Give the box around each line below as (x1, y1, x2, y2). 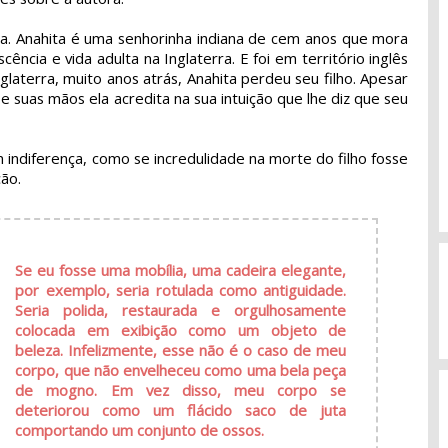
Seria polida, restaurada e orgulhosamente (15, 299, 347, 320)
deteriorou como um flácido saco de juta (15, 399, 347, 420)
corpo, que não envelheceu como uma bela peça (15, 359, 347, 380)
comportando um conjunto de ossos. (15, 419, 265, 440)
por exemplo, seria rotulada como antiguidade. (15, 279, 347, 300)
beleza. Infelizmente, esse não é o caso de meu (15, 339, 347, 360)
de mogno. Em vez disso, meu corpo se (15, 379, 347, 400)
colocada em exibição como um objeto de (15, 319, 347, 340)
